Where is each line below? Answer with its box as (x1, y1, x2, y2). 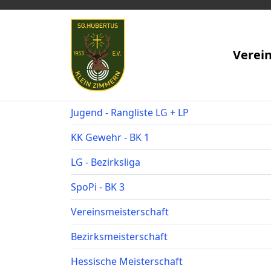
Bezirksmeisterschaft (71, 230, 168, 243)
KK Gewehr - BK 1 (71, 131, 149, 144)
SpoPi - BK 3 (71, 180, 125, 194)
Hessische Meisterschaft (71, 255, 183, 268)
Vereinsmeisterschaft (71, 205, 169, 218)
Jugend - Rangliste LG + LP (71, 106, 189, 119)
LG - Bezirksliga (71, 155, 140, 169)
